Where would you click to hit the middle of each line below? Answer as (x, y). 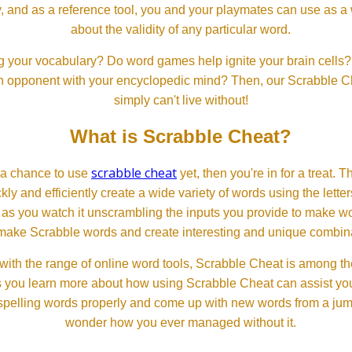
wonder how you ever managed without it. (181, 322)
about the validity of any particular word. (181, 29)
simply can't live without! (181, 100)
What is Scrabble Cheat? (181, 136)
